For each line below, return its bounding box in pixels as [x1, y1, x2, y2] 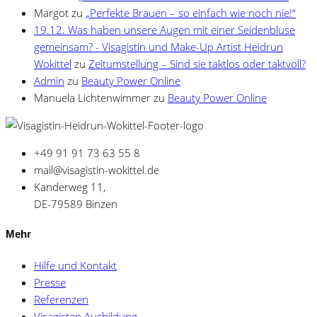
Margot [34, 5, 69, 20]
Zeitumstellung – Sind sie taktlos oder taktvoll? [88, 56, 306, 71]
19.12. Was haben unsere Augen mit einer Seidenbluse [34, 22, 295, 37]
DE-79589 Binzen [34, 196, 117, 211]
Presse [34, 275, 66, 290]
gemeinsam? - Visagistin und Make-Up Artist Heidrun [34, 39, 283, 54]
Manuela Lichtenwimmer [34, 90, 151, 105]
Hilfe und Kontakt [34, 258, 117, 273]
